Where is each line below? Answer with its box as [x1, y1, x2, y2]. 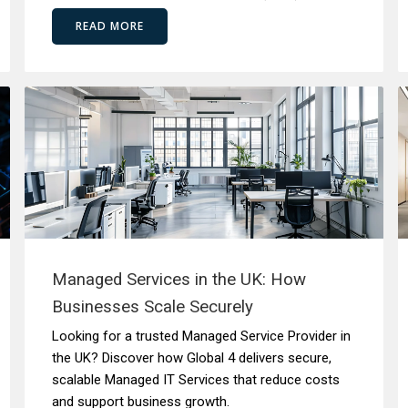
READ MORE [75, 18, 144, 34]
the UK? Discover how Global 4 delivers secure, [51, 350, 331, 366]
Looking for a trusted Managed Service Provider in [51, 328, 351, 344]
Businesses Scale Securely [51, 297, 253, 317]
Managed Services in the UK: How [51, 270, 306, 290]
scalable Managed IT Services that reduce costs [51, 372, 340, 388]
